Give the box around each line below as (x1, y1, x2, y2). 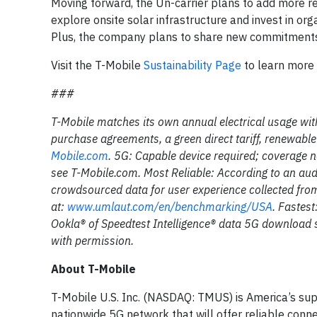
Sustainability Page (144, 58, 241, 72)
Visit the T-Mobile (51, 58, 144, 72)
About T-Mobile (51, 262, 136, 276)
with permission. (51, 234, 134, 248)
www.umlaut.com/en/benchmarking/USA (67, 200, 272, 214)
